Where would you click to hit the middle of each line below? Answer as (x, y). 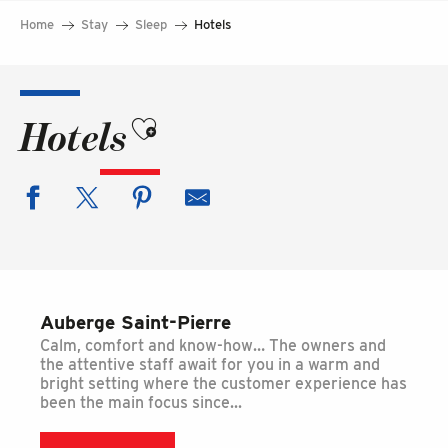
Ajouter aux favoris (198, 116)
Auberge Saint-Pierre (135, 322)
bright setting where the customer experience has (223, 383)
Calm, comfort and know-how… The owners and (213, 345)
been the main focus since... (141, 402)
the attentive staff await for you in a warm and (210, 364)
